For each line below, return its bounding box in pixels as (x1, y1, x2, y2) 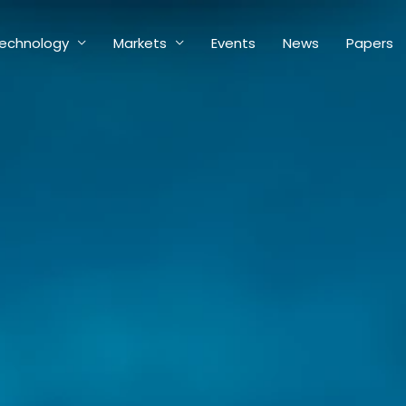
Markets (113, 33, 167, 53)
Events (211, 33, 256, 53)
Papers (346, 33, 393, 53)
